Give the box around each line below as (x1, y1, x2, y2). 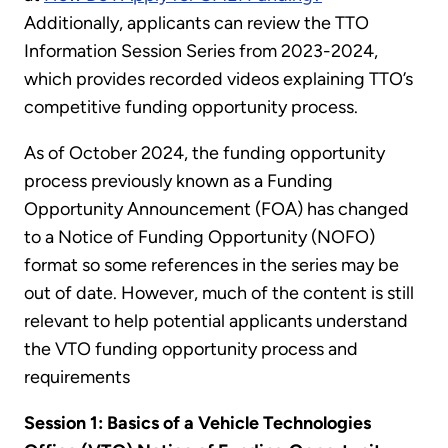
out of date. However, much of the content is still (24, 282, 414, 305)
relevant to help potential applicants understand (24, 310, 408, 333)
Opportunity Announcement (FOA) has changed (24, 198, 409, 221)
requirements (24, 366, 130, 389)
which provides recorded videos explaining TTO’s (24, 68, 413, 91)
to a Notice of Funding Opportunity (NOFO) (24, 226, 375, 249)
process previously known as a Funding (24, 170, 333, 193)
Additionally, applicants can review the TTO (24, 12, 369, 35)
